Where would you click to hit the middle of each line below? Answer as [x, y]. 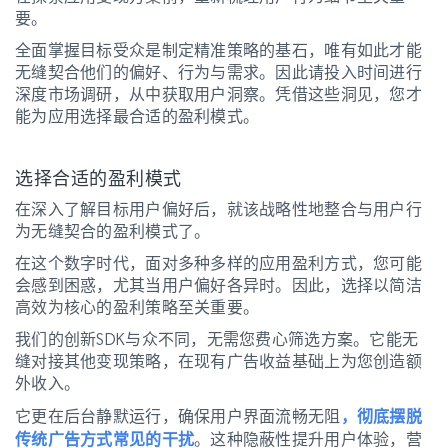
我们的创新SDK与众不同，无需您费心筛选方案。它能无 [217, 339]
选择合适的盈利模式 [98, 178]
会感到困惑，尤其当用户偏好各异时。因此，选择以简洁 [218, 285]
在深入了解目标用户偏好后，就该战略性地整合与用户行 [218, 209]
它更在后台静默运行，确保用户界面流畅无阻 [178, 416]
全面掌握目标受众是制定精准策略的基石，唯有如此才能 [218, 50]
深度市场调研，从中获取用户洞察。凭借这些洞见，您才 [218, 94]
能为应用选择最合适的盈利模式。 [137, 116]
